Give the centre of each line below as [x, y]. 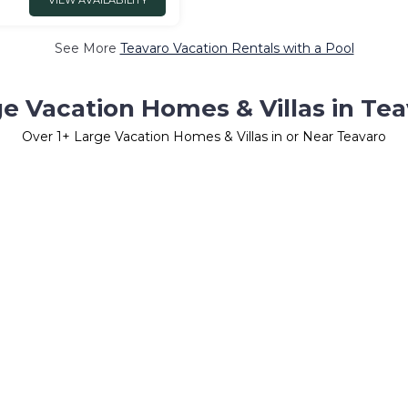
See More [87, 48]
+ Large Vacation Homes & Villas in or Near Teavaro [224, 137]
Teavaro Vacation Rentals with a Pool [237, 48]
